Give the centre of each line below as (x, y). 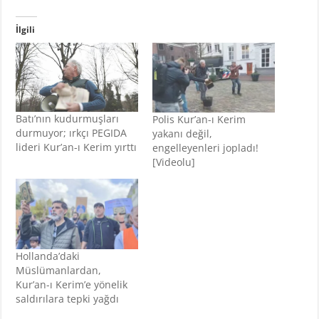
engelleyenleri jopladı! (205, 148)
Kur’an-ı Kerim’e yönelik (72, 284)
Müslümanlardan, (59, 270)
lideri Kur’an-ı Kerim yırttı (77, 147)
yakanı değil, (182, 134)
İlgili (26, 30)
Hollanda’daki (48, 256)
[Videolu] (173, 162)
